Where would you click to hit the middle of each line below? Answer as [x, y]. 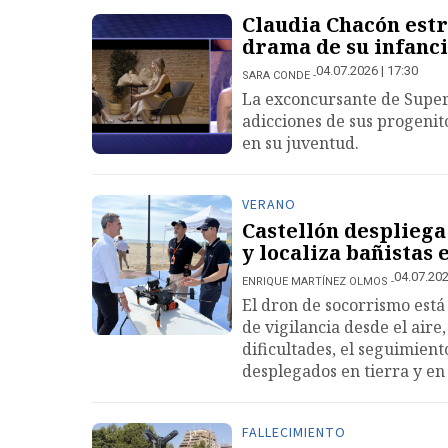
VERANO [269, 205]
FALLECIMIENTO [294, 433]
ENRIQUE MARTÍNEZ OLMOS [315, 281]
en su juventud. [300, 143]
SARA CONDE [276, 75]
